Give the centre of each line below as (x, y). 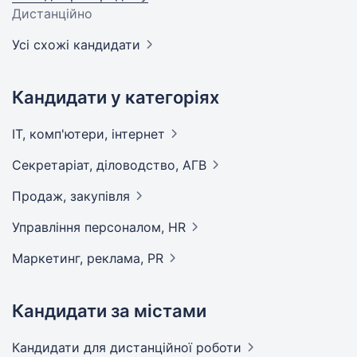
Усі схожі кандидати (76, 45)
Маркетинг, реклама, (80, 258)
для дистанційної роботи (163, 347)
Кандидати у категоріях (116, 97)
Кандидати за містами (109, 311)
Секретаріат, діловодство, (97, 165)
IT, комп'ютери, (62, 134)
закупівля (100, 196)
